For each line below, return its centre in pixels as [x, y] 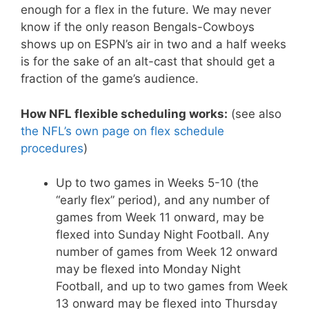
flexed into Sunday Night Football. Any [162, 235]
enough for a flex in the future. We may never [146, 10]
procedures [52, 148]
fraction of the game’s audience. [110, 79]
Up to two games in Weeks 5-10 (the [157, 183]
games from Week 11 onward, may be [160, 217]
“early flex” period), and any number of [163, 200]
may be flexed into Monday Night [148, 269]
